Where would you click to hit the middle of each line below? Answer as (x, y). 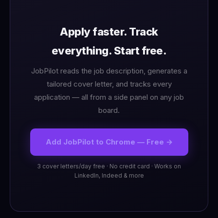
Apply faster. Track (109, 32)
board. (109, 110)
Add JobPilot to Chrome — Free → (109, 142)
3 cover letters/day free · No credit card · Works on (109, 166)
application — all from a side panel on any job (109, 97)
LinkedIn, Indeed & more (109, 176)
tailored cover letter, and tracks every (109, 84)
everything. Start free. (109, 51)
